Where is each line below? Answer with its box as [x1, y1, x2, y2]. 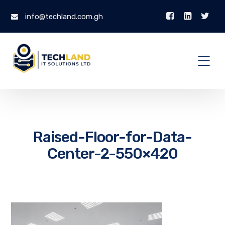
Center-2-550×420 [47, 144, 178, 163]
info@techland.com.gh [23, 12, 103, 21]
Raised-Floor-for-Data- [33, 128, 192, 146]
